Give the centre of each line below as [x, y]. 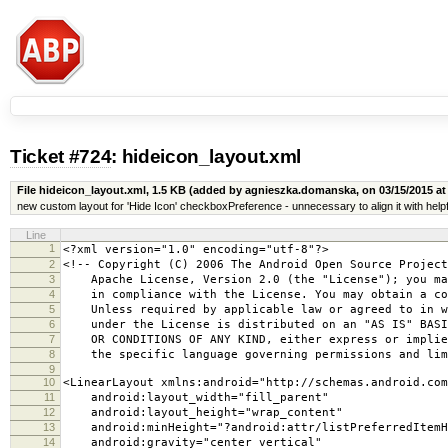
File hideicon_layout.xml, [84, 190]
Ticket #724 [61, 156]
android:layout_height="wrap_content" [203, 412]
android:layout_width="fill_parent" [196, 397]
